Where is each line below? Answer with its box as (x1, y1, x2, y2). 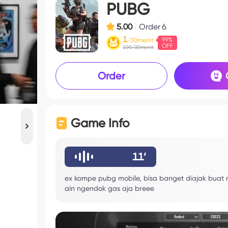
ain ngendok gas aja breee (65, 184, 154, 192)
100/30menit (123, 44, 154, 50)
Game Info (71, 116, 129, 130)
